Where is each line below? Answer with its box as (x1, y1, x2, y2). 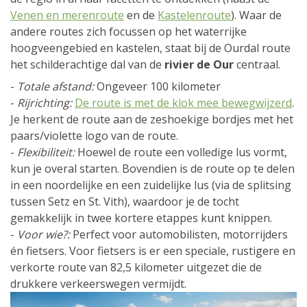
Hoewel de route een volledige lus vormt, (75, 145, 287, 160)
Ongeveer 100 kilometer (94, 79, 221, 95)
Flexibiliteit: (17, 145, 75, 160)
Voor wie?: (17, 227, 70, 243)
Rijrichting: (17, 95, 75, 111)
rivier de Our (164, 57, 234, 73)
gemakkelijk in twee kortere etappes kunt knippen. (10, 210, 272, 226)
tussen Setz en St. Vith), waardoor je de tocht (10, 194, 239, 210)
